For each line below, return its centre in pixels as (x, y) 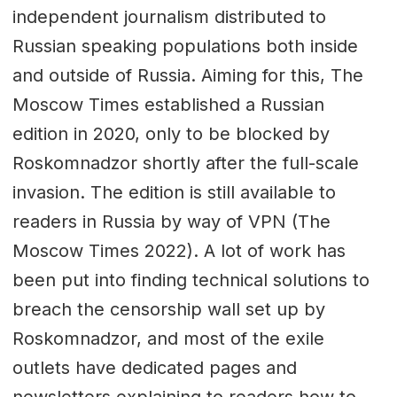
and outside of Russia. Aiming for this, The (187, 75)
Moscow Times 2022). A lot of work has (179, 250)
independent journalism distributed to (169, 16)
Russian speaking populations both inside (185, 46)
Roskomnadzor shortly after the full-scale (185, 163)
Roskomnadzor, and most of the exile (168, 338)
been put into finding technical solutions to (191, 280)
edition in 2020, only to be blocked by (171, 133)
